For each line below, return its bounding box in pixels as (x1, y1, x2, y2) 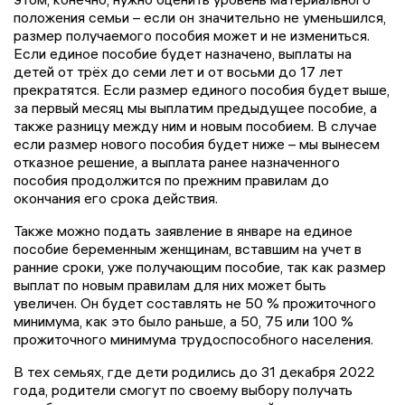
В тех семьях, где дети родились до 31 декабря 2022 (14, 362, 375, 381)
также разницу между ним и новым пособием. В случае (14, 116, 377, 135)
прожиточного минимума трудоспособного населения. (14, 329, 373, 348)
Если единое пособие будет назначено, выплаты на (14, 43, 352, 62)
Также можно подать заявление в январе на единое (14, 221, 353, 240)
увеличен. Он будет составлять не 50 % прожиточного (14, 293, 376, 312)
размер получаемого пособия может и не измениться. (14, 25, 370, 44)
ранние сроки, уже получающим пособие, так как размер (14, 257, 386, 276)
